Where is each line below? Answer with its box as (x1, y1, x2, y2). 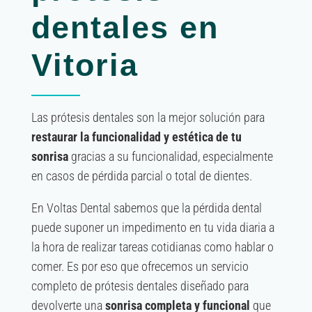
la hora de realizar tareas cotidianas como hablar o (31, 240, 274, 255)
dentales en (31, 10, 219, 46)
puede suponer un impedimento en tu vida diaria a (31, 220, 274, 235)
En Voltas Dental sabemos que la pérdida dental (31, 201, 262, 216)
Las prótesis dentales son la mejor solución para (31, 110, 265, 125)
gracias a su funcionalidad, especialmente (68, 149, 273, 164)
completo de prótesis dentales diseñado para (31, 279, 249, 294)
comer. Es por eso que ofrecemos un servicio (31, 259, 249, 274)
